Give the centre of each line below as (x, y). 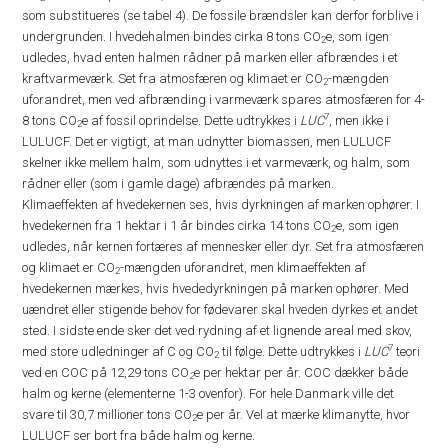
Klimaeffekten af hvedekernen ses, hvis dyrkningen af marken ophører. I (221, 204)
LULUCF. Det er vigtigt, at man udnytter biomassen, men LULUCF (207, 141)
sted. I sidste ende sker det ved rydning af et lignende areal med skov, (217, 330)
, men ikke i (359, 120)
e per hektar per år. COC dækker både (301, 372)
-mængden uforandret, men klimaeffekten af (243, 267)
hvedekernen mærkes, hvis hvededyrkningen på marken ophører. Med (216, 288)
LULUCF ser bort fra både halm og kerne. (139, 435)
